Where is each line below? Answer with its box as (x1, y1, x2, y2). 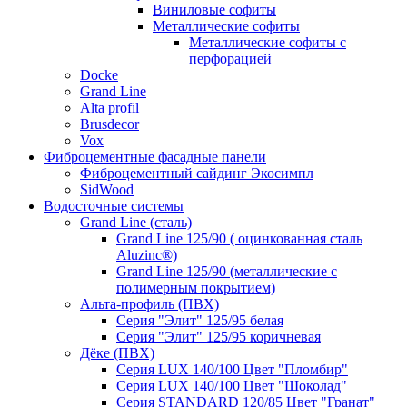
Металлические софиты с (189, 34, 346, 50)
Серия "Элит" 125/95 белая (116, 312, 283, 328)
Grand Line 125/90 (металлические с (116, 263, 337, 279)
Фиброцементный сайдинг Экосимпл (80, 164, 313, 181)
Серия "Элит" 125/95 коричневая (116, 328, 321, 344)
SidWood (80, 181, 134, 197)
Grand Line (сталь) (80, 213, 192, 230)
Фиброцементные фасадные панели (44, 148, 266, 164)
